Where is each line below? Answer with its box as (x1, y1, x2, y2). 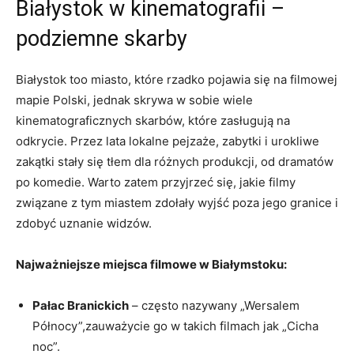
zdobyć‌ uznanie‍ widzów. (16, 215, 152, 231)
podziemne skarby (16, 25, 187, 51)
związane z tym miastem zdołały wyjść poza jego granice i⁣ (16, 194, 338, 210)
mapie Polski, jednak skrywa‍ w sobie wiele (16, 92, 253, 107)
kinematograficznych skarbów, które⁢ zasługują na (16, 112, 290, 128)
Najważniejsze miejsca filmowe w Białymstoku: (16, 256, 287, 272)
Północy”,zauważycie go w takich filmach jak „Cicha (32, 318, 318, 333)
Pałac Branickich (32, 297, 129, 313)
